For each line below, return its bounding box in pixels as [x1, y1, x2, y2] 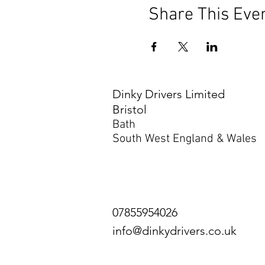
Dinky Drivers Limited [112, 87, 225, 101]
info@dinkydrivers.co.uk [112, 224, 237, 238]
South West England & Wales [112, 132, 257, 146]
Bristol [112, 102, 147, 117]
